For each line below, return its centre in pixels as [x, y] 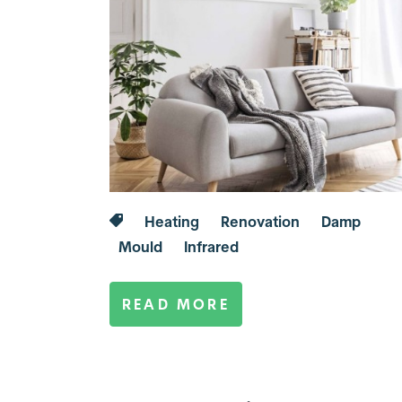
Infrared [211, 246]
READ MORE [176, 304]
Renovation [260, 222]
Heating [172, 222]
